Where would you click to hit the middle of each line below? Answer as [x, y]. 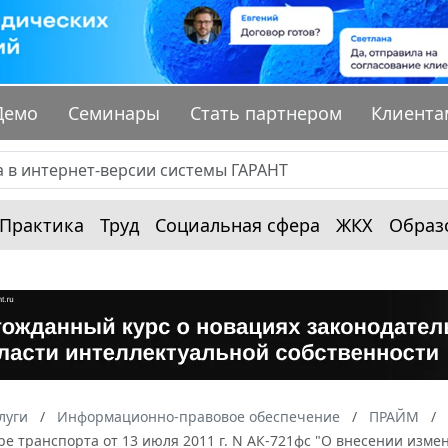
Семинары [114, 113]
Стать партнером [265, 113]
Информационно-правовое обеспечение [198, 417]
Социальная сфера [237, 225]
